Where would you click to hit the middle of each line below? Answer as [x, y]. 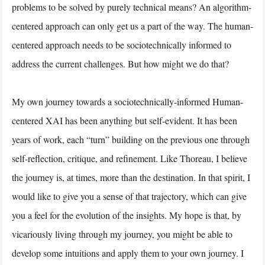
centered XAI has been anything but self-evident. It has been [125, 120]
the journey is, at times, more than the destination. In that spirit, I [131, 177]
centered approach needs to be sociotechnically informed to [122, 44]
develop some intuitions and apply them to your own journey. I [128, 253]
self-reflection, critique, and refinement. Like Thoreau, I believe [130, 158]
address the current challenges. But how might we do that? [120, 63]
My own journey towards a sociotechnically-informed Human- [127, 101]
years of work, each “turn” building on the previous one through [131, 139]
